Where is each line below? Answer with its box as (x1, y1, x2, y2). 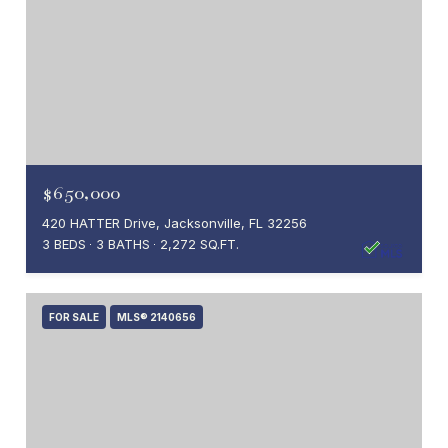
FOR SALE (49, 310, 99, 323)
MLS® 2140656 (117, 310, 196, 323)
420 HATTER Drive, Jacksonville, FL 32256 (42, 214, 307, 231)
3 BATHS (96, 235, 150, 252)
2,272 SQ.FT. (160, 235, 239, 252)
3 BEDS (42, 235, 86, 252)
